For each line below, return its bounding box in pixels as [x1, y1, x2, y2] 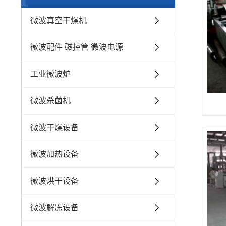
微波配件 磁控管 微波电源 [30, 43, 123, 51]
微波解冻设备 [30, 203, 79, 212]
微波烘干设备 [30, 177, 79, 185]
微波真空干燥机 [30, 16, 87, 25]
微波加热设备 [30, 150, 79, 158]
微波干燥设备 [30, 123, 79, 132]
